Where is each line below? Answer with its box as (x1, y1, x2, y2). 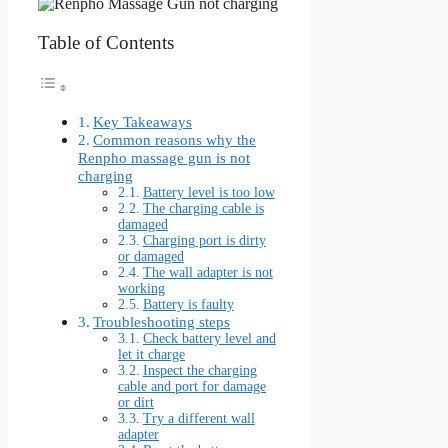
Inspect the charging (142, 363, 257, 379)
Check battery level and (142, 331, 276, 347)
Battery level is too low (142, 185, 275, 201)
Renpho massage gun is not (78, 149, 250, 167)
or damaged (118, 249, 184, 265)
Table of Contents (38, 32, 174, 54)
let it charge (118, 347, 185, 363)
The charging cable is (142, 201, 264, 217)
